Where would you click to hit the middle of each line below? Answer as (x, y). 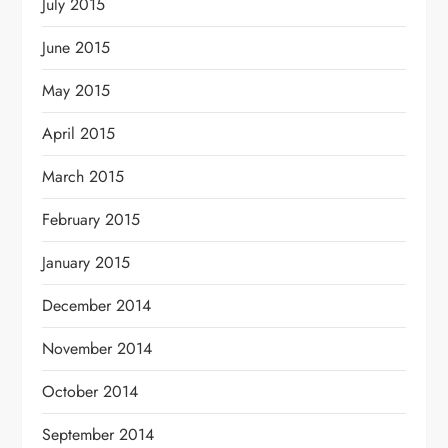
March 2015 (83, 176)
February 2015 (91, 219)
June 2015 (76, 47)
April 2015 (79, 133)
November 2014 (97, 348)
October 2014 (90, 391)
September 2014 (98, 434)
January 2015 (86, 262)
